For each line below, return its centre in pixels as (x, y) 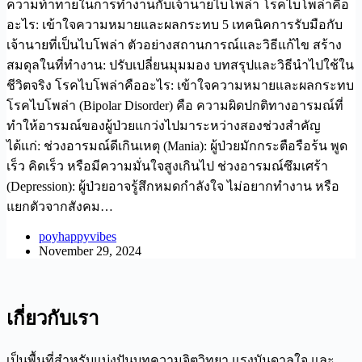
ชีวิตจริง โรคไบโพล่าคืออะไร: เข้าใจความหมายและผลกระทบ (180, 86)
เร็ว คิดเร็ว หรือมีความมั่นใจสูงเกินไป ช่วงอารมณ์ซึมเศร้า (167, 166)
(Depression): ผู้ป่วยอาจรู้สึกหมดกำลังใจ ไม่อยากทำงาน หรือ (173, 187)
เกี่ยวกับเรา (53, 319)
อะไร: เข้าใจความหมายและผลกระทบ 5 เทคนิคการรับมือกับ (175, 25)
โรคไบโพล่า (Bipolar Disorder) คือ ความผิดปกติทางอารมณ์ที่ (175, 106)
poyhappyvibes (78, 237)
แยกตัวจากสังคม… (60, 207)
